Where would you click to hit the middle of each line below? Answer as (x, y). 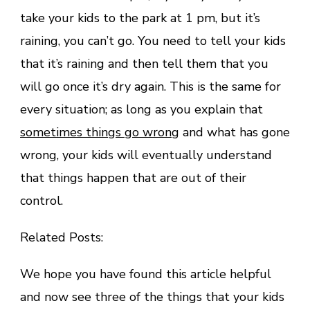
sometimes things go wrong (100, 132)
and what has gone (235, 132)
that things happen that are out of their (133, 177)
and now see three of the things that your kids (152, 297)
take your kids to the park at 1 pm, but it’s (140, 18)
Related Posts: (62, 237)
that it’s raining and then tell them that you (144, 63)
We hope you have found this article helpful (146, 274)
